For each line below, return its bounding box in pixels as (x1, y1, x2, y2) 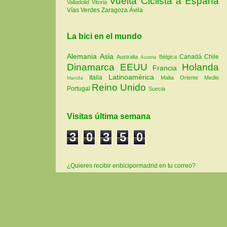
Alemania (67, 52, 100, 61)
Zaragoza (101, 6, 129, 14)
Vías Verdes (67, 6, 101, 14)
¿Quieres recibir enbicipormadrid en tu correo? (67, 162, 196, 169)
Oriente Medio (180, 74, 219, 81)
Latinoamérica (108, 73, 161, 82)
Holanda (182, 62, 219, 73)
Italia (89, 74, 108, 82)
